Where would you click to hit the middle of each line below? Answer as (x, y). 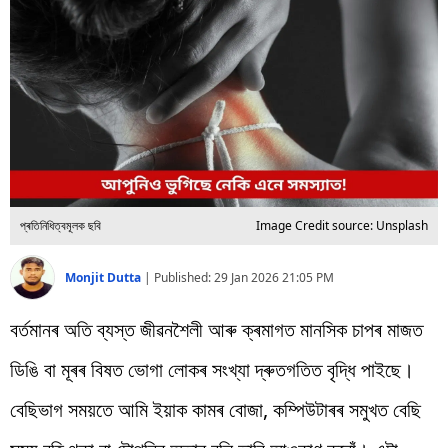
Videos (39, 99)
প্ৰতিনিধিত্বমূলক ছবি (60, 225)
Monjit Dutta (104, 277)
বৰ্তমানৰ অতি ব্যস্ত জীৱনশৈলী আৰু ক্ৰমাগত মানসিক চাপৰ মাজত (216, 329)
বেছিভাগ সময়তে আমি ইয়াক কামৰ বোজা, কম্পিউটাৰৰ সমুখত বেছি (215, 409)
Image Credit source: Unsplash (342, 225)
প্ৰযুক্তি (33, 53)
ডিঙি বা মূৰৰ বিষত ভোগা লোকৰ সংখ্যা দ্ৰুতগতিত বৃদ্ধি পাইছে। (212, 369)
